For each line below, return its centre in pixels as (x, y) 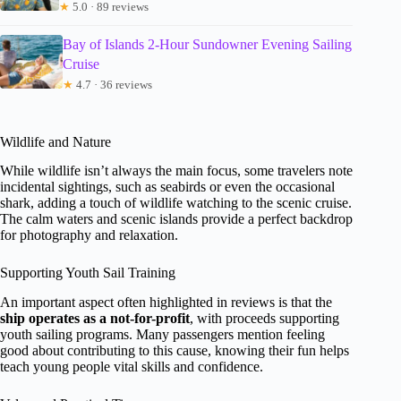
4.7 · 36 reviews (113, 84)
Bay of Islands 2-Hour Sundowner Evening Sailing (208, 44)
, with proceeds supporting (264, 319)
